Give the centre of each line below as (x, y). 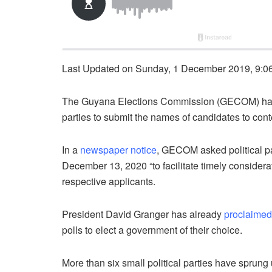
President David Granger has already (143, 214)
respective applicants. (109, 182)
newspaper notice (118, 150)
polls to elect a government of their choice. (152, 230)
